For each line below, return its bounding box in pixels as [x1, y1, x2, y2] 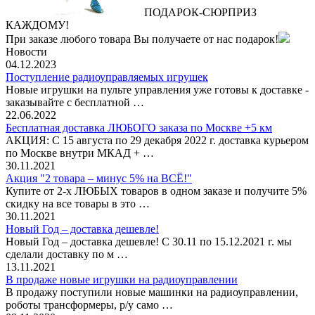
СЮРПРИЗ [202, 6, 257, 18]
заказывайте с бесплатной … [6, 96, 144, 108]
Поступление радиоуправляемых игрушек [6, 70, 208, 83]
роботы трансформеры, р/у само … [6, 298, 173, 311]
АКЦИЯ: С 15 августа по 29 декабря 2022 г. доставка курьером [6, 134, 309, 146]
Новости [6, 45, 47, 58]
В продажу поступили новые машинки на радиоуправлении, [6, 285, 298, 298]
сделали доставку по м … [6, 247, 128, 260]
